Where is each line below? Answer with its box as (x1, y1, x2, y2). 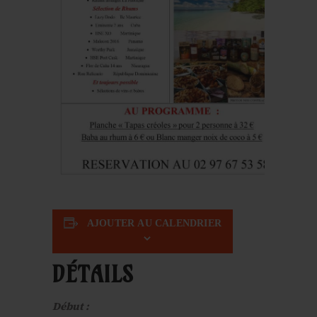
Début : (52, 299, 89, 314)
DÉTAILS (52, 260, 134, 289)
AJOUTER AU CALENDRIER (86, 218, 222, 229)
